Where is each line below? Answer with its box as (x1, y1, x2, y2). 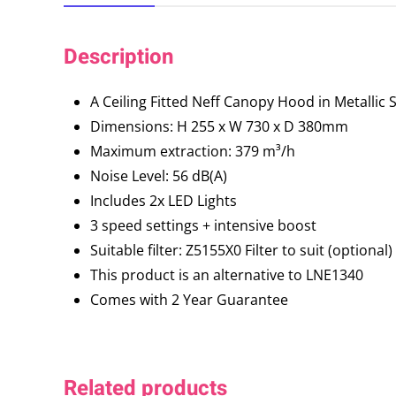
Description (64, 42, 173, 73)
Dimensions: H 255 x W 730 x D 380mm (90, 117, 348, 137)
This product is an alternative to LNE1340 (90, 265, 363, 286)
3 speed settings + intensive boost (90, 216, 316, 236)
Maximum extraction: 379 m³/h (90, 141, 295, 162)
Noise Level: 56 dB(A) (90, 166, 227, 187)
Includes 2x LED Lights (90, 191, 237, 211)
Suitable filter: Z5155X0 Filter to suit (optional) (90, 240, 392, 261)
